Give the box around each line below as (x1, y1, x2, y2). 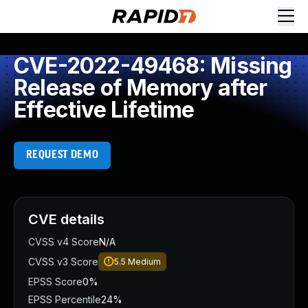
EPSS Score (28, 276, 82, 287)
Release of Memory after (14, 74, 267, 101)
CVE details (28, 211, 104, 228)
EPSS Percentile (28, 294, 101, 305)
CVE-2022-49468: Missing (14, 52, 292, 79)
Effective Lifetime (14, 96, 195, 123)
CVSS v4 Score (28, 236, 99, 247)
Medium (128, 256, 161, 267)
